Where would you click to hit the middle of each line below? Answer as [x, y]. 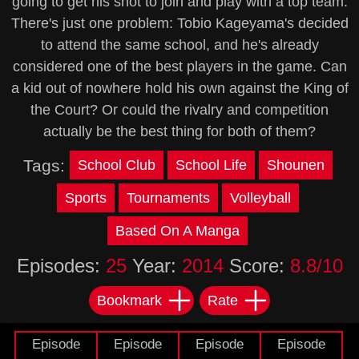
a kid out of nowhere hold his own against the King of [179, 88]
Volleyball [260, 198]
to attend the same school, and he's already [179, 45]
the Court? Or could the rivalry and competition [179, 110]
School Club [116, 165]
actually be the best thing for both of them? [179, 131]
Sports [85, 198]
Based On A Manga [177, 231]
